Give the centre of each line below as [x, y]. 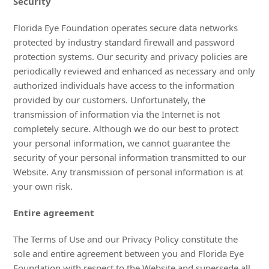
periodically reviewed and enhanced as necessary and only [134, 71]
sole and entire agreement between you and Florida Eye [129, 253]
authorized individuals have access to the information [124, 85]
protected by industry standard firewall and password [124, 42]
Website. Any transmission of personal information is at [128, 172]
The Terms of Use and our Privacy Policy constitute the [126, 239]
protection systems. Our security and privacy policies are [131, 56]
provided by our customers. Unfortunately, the [110, 100]
